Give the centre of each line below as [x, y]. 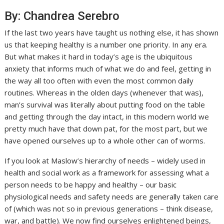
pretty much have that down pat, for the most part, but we [106, 129]
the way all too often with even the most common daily [99, 81]
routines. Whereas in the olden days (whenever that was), [104, 93]
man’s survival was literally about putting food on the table [105, 105]
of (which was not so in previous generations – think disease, [109, 209]
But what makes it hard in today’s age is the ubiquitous [99, 57]
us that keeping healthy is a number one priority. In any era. [106, 45]
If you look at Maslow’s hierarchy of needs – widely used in [105, 161]
